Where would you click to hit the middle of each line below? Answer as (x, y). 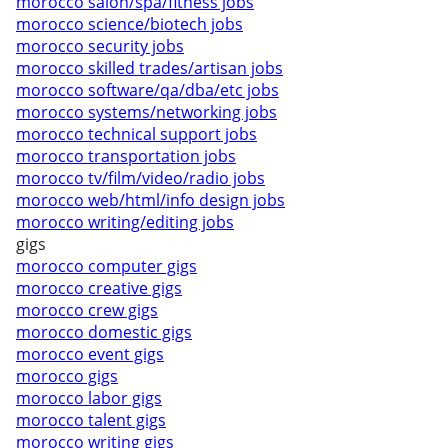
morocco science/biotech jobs (129, 24)
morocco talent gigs (91, 420)
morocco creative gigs (99, 288)
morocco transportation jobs (126, 156)
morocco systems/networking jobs (146, 112)
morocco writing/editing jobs (125, 222)
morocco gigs (67, 376)
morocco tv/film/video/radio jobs (140, 178)
